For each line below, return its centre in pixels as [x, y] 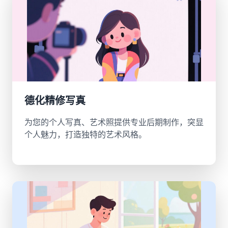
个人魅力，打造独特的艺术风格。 [85, 134]
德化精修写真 [55, 101]
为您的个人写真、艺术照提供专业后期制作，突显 [114, 122]
